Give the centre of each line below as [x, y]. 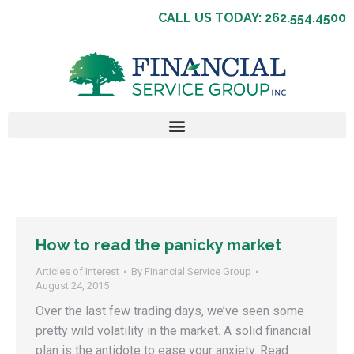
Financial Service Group [198, 271]
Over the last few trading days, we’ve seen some [170, 311]
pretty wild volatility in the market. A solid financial [173, 331]
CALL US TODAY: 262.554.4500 [252, 18]
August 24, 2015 [72, 286]
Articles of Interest [77, 271]
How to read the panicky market [158, 245]
